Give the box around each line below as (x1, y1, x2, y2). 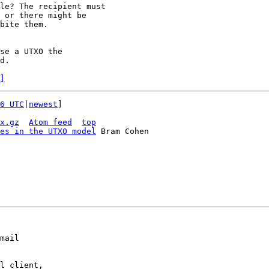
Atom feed (29, 118, 72, 127)
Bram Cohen (96, 127, 149, 136)
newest (29, 100, 58, 109)
